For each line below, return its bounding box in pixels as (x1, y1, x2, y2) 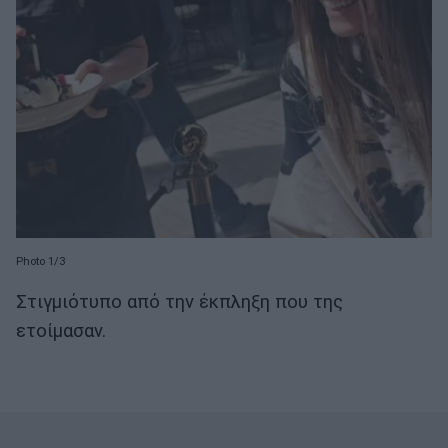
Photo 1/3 (16, 254, 65, 268)
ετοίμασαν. (16, 320, 111, 343)
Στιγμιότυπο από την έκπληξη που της (16, 291, 343, 314)
